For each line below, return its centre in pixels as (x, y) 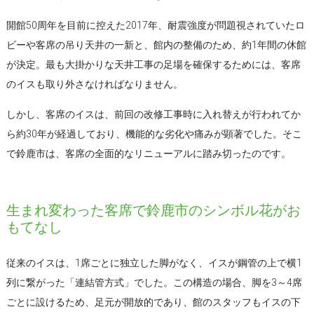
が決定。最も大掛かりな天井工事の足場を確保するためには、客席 (153, 64)
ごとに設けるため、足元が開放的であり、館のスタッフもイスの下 (153, 302)
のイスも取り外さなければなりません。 (94, 84)
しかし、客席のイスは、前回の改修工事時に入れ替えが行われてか (153, 114)
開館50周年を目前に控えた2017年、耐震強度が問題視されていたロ (155, 25)
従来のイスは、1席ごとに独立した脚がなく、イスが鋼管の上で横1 (154, 262)
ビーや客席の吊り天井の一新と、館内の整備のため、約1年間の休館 (156, 45)
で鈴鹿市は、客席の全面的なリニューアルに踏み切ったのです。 (148, 153)
